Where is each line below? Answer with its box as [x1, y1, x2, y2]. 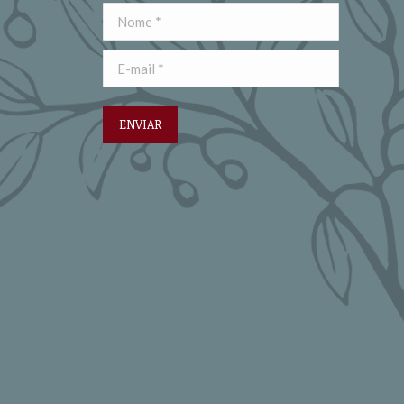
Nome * [102, 5, 147, 23]
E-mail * [102, 52, 150, 69]
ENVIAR [118, 115, 161, 133]
